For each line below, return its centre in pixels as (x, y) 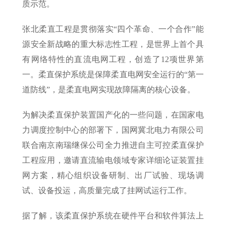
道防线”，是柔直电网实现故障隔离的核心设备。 (109, 89)
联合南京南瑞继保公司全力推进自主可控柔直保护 (113, 145)
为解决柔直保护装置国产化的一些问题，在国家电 (113, 115)
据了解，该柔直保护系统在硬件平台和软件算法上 (113, 215)
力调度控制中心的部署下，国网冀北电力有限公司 (113, 130)
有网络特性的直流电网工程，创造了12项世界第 (113, 59)
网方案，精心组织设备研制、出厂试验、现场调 (113, 175)
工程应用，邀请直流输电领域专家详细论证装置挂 (113, 160)
